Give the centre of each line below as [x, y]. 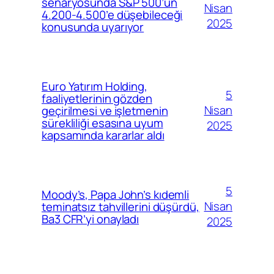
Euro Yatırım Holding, [94, 86]
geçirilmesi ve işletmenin [105, 110]
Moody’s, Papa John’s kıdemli [116, 194]
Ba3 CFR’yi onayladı [91, 219]
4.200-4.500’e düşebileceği [112, 14]
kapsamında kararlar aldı [103, 135]
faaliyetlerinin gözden [97, 98]
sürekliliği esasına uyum [102, 123]
